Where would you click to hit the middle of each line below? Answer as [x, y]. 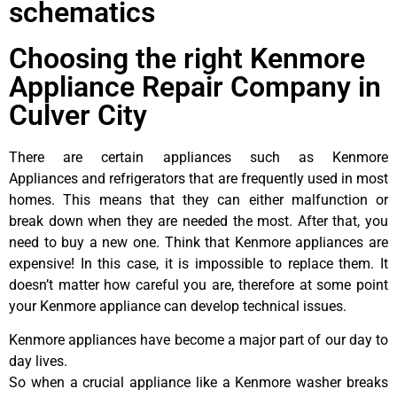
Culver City [78, 115]
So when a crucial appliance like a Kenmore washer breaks [198, 383]
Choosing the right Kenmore [187, 58]
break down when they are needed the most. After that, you [198, 221]
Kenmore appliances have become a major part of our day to [198, 340]
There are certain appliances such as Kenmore [198, 157]
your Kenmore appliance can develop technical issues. [178, 306]
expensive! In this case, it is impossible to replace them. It [198, 263]
